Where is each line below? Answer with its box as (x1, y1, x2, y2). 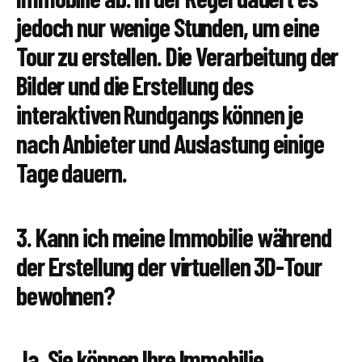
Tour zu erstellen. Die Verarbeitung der (16, 40, 339, 72)
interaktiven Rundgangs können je (16, 99, 304, 130)
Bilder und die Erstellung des (16, 69, 253, 101)
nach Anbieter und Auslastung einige (16, 128, 324, 159)
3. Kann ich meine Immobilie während (16, 221, 331, 252)
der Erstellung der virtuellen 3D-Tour (16, 250, 322, 281)
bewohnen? (16, 279, 115, 310)
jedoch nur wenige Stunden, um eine (16, 11, 319, 43)
